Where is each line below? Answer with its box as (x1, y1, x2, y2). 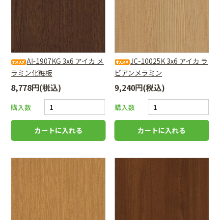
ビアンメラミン (114, 68, 163, 78)
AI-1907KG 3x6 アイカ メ (27, 56, 104, 66)
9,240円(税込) (114, 82, 165, 94)
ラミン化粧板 (11, 68, 53, 78)
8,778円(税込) (11, 82, 62, 94)
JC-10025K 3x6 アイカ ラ (130, 56, 208, 66)
